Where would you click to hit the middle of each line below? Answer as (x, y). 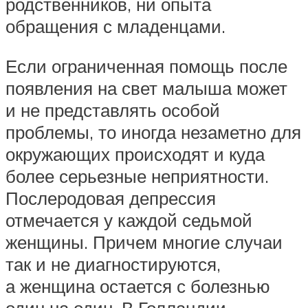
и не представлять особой (113, 110)
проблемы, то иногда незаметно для (153, 132)
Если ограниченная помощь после (146, 66)
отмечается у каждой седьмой (129, 220)
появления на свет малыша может (146, 88)
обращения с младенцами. (115, 26)
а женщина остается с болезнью (138, 286)
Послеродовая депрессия (111, 198)
